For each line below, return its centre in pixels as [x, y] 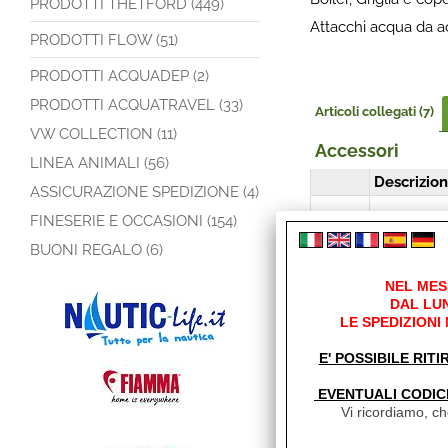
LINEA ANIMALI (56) [99, 163]
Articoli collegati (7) [374, 111]
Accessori [357, 150]
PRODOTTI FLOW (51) [104, 40]
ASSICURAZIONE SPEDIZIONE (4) [144, 192]
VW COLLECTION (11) [103, 134]
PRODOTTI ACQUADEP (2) [119, 76]
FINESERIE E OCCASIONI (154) [133, 221]
